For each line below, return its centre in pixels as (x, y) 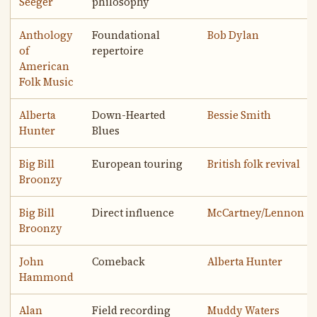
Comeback (119, 262)
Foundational (126, 36)
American (45, 67)
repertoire (118, 51)
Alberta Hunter (245, 262)
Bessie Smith (240, 116)
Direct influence (133, 213)
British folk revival (254, 165)
